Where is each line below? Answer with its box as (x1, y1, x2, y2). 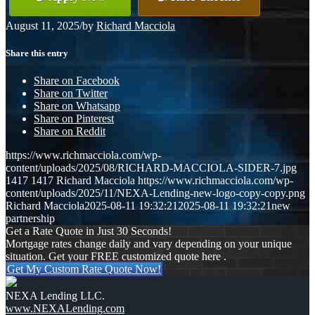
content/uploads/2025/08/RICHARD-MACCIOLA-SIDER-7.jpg (6, 162, 297, 174)
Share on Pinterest (34, 112, 114, 125)
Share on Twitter (34, 87, 108, 100)
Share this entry (6, 47, 68, 58)
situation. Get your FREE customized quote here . (6, 250, 226, 263)
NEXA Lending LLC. (6, 290, 105, 302)
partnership (6, 212, 55, 225)
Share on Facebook (34, 75, 120, 87)
